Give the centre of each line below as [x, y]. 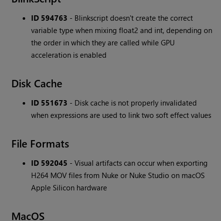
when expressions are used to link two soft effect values [121, 115]
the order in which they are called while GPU [103, 43]
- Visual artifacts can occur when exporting [138, 163]
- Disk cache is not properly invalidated [132, 103]
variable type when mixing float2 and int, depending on [122, 30]
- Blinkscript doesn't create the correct [130, 18]
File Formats [40, 143]
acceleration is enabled [69, 55]
